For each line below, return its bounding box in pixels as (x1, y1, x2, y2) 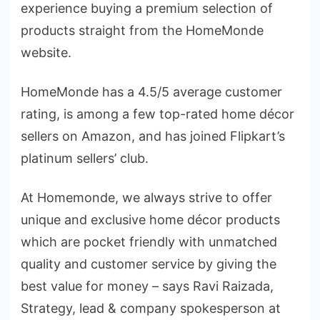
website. (21, 44, 71, 60)
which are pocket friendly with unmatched (21, 234, 277, 249)
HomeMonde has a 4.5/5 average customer (21, 84, 282, 99)
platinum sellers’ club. (21, 150, 149, 166)
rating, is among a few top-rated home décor (21, 106, 294, 121)
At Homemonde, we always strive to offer (21, 189, 272, 205)
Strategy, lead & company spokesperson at (21, 300, 281, 316)
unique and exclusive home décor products (21, 211, 280, 227)
